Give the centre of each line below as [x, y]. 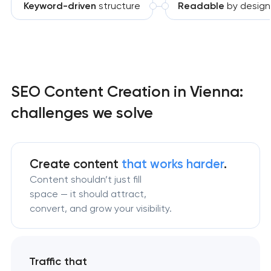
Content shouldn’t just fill [86, 179]
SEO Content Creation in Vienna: [127, 92]
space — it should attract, [88, 194]
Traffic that [58, 262]
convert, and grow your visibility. [101, 208]
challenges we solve [82, 113]
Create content [76, 164]
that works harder [173, 164]
